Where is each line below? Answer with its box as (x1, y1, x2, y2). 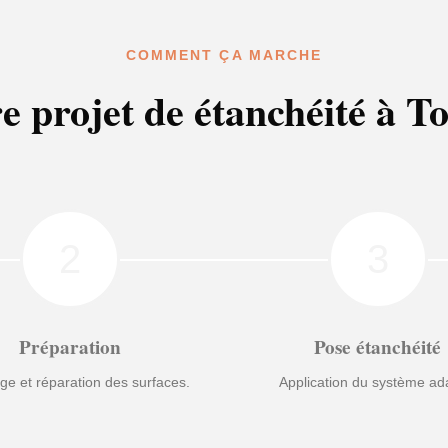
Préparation (19, 333, 122, 361)
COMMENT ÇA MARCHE (126, 48, 322, 63)
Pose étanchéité (314, 333, 442, 361)
